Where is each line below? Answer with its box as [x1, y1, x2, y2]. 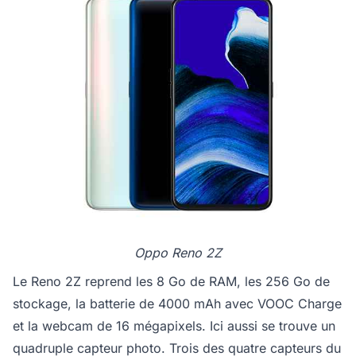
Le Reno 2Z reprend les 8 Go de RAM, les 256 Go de [13, 273, 330, 290]
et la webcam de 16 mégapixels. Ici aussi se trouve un [13, 318, 335, 335]
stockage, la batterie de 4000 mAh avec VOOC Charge [13, 296, 342, 312]
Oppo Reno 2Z [134, 245, 222, 261]
